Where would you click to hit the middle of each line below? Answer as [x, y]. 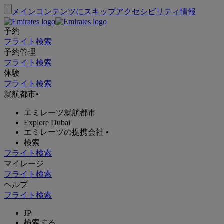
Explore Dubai [47, 123]
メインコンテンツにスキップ [64, 12]
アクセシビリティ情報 [156, 12]
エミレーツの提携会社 [64, 132]
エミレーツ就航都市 [60, 113]
